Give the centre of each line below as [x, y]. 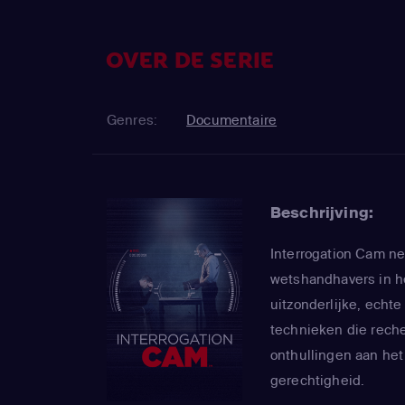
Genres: [132, 120]
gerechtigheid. [318, 381]
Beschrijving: [322, 212]
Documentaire [232, 120]
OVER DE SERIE [190, 61]
